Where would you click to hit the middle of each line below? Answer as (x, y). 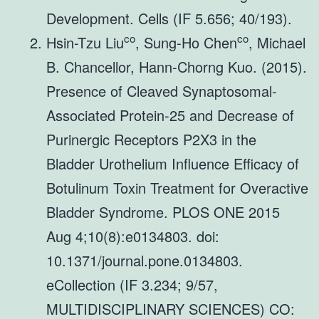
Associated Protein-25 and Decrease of (170, 115)
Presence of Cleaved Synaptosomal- (162, 90)
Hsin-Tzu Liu (85, 42)
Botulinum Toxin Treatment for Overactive (177, 187)
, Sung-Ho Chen (186, 42)
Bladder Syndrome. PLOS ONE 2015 (163, 211)
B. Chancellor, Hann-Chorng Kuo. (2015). (177, 66)
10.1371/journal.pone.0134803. (145, 260)
